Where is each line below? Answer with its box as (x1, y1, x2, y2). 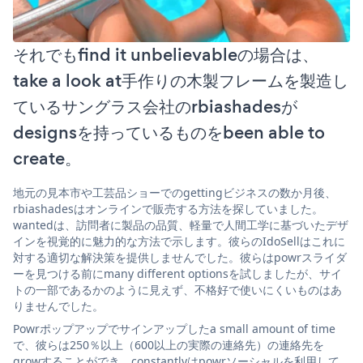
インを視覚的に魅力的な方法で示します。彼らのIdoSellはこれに (13, 233, 345, 249)
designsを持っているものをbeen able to (13, 119, 325, 145)
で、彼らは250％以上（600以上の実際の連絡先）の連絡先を (13, 336, 324, 352)
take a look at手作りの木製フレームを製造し (13, 67, 348, 93)
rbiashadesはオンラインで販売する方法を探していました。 (13, 200, 323, 216)
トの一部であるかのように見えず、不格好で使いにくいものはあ (13, 281, 342, 297)
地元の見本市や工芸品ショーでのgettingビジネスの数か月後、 (13, 184, 336, 200)
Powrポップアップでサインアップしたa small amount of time (13, 320, 335, 336)
